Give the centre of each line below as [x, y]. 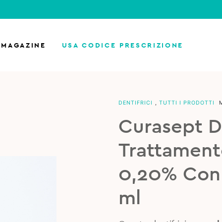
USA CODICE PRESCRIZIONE [122, 45]
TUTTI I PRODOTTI [187, 103]
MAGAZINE [24, 45]
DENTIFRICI [135, 103]
